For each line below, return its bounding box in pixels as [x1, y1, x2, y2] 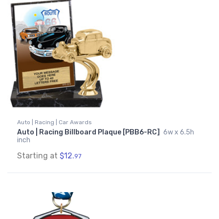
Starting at [17, 151, 60, 161]
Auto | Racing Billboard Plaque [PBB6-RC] [17, 128, 161, 137]
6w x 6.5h [163, 128, 194, 137]
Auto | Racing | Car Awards [17, 119, 92, 126]
